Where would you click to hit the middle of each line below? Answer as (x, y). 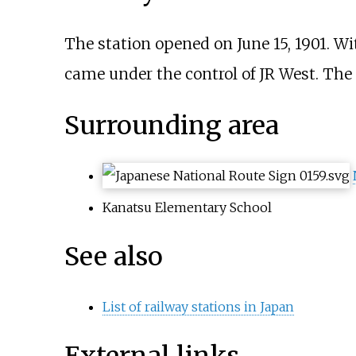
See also (113, 257)
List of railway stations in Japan (198, 306)
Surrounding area (171, 126)
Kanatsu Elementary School (187, 207)
